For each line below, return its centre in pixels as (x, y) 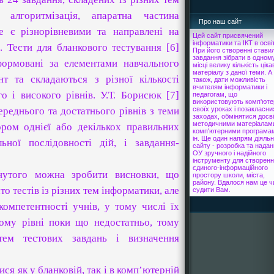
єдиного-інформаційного (230, 168)
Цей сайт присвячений (228, 35)
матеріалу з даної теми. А (232, 72)
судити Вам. (212, 190)
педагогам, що (215, 94)
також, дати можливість (229, 80)
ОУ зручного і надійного (229, 153)
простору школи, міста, (229, 175)
